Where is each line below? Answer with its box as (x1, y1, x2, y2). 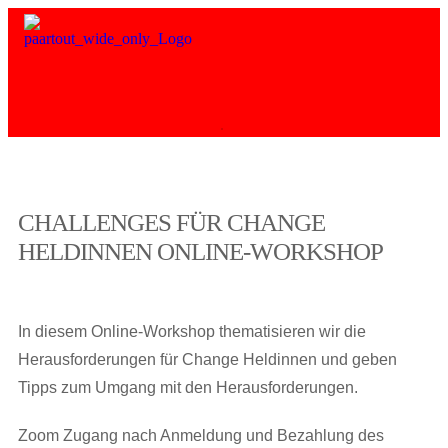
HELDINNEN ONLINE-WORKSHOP (18, 237, 383, 265)
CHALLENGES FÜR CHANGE (18, 208, 325, 236)
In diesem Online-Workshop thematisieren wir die (18, 322, 366, 340)
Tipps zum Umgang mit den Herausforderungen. (18, 378, 358, 396)
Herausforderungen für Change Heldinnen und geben (18, 350, 397, 368)
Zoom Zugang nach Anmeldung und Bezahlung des (18, 426, 384, 444)
